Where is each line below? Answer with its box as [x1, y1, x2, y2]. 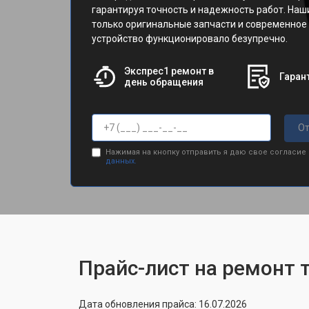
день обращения [123, 77, 203, 88]
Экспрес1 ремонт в [123, 66, 214, 77]
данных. [105, 156, 137, 166]
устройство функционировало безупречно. [92, 33, 288, 44]
